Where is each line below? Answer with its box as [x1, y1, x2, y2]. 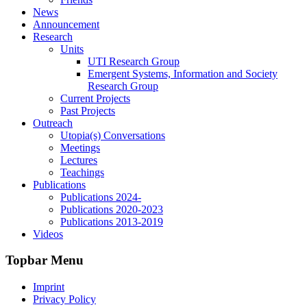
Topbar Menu [5, 253, 84, 268]
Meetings [60, 141, 100, 153]
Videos [33, 228, 63, 240]
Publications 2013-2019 [60, 215, 163, 228]
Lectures [60, 153, 97, 166]
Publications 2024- [60, 191, 141, 203]
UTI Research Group [88, 55, 180, 67]
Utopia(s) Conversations [60, 129, 165, 141]
